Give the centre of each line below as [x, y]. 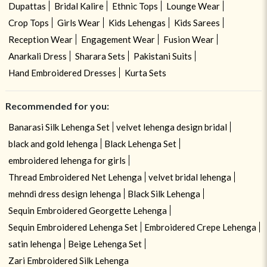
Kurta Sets [145, 73]
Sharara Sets [100, 56]
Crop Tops [28, 23]
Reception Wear [40, 40]
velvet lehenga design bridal [171, 127]
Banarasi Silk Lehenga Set [59, 127]
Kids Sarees [197, 23]
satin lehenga [35, 244]
